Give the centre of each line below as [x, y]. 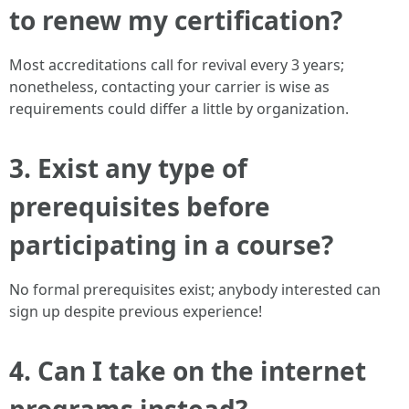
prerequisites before [140, 206]
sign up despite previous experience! [136, 311]
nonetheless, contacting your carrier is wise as [169, 86]
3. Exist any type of [128, 168]
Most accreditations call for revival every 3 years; [177, 64]
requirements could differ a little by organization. [179, 108]
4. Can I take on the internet [188, 370]
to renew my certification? [176, 20]
